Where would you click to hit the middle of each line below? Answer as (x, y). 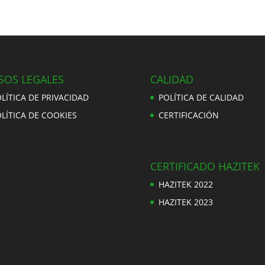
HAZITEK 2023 (185, 202)
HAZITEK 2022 (185, 184)
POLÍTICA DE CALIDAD (201, 97)
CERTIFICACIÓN (188, 115)
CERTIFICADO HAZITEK (205, 166)
